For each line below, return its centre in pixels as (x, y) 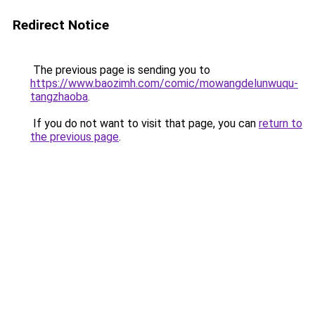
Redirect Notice (61, 25)
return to (281, 123)
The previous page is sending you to (120, 70)
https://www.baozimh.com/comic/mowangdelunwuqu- (164, 83)
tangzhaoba (59, 97)
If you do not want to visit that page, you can (144, 123)
